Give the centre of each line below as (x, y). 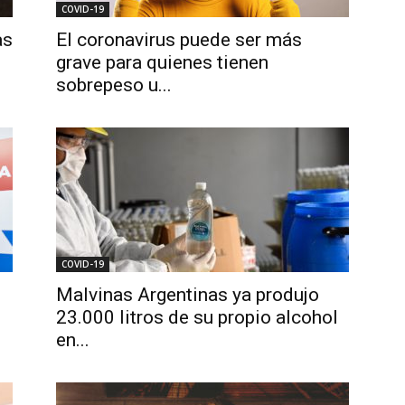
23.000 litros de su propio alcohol (197, 317)
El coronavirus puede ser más (179, 40)
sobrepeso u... (114, 85)
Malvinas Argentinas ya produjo (188, 295)
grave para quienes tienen (162, 62)
